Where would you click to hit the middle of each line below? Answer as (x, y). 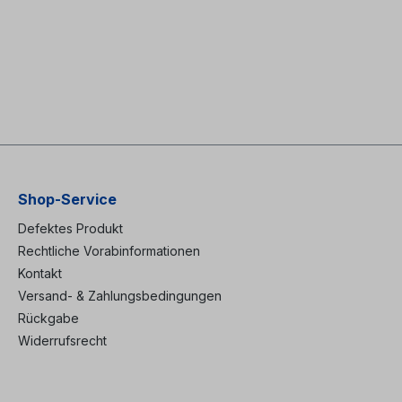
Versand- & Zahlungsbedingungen (120, 295)
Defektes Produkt (70, 228)
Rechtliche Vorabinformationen (109, 250)
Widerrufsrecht (62, 340)
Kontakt (40, 273)
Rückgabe (48, 318)
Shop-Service (67, 199)
